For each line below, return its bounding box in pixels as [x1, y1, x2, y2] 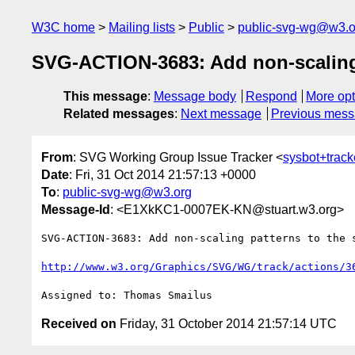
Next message [181, 107, 261, 121]
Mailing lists [109, 21, 175, 34]
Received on [41, 316, 116, 330]
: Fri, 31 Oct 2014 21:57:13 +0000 [69, 167, 256, 181]
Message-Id [41, 202, 110, 216]
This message [63, 90, 147, 104]
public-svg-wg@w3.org [63, 185, 192, 199]
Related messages [63, 107, 174, 121]
